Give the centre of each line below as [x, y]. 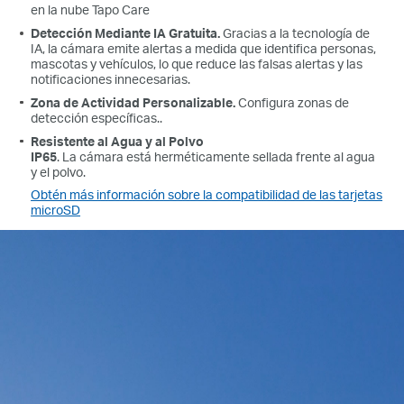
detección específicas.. [97, 117]
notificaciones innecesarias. [111, 79]
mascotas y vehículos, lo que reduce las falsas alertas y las [197, 64]
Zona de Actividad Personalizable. [135, 102]
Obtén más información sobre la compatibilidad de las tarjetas [207, 195]
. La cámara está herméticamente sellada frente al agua [216, 156]
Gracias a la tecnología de [297, 33]
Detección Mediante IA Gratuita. [127, 33]
